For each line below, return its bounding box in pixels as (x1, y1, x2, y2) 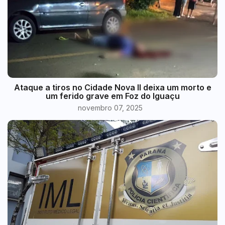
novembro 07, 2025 (77, 103, 143, 113)
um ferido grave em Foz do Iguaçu (45, 91, 180, 101)
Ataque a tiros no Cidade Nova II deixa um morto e (14, 82, 211, 93)
